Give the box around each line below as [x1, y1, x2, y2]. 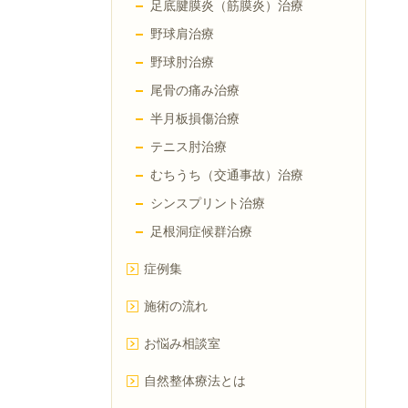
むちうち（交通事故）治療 [150, 168, 303, 184]
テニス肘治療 [150, 139, 227, 156]
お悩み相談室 [144, 336, 220, 352]
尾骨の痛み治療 [150, 83, 240, 99]
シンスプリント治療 [150, 196, 265, 212]
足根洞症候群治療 [150, 224, 252, 240]
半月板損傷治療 [150, 111, 240, 127]
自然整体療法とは [144, 373, 246, 390]
